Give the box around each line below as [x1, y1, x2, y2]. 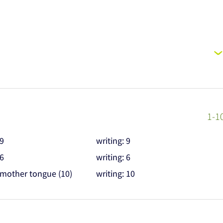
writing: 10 [96, 168, 135, 180]
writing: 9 [96, 135, 130, 147]
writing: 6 [96, 151, 130, 163]
